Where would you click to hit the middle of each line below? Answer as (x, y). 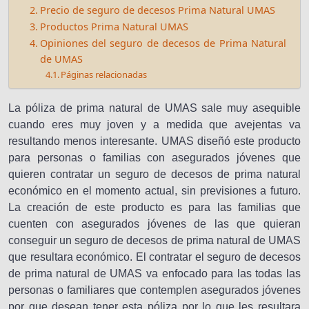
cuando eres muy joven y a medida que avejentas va (154, 124)
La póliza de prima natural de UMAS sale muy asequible (154, 108)
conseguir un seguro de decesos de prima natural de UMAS (154, 240)
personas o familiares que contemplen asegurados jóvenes (154, 290)
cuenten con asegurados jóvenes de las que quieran (154, 224)
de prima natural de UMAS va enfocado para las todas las (154, 273)
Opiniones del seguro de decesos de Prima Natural (163, 43)
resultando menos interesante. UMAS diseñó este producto (154, 141)
